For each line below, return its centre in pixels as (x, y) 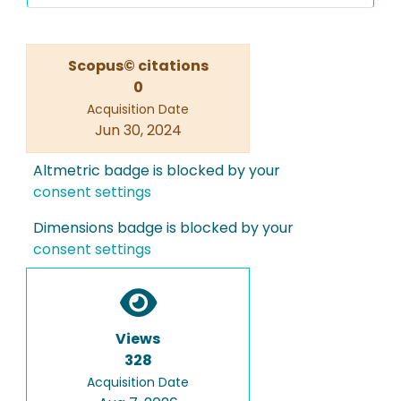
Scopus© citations (138, 66)
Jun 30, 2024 (138, 130)
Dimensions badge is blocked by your (163, 228)
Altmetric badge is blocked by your (157, 171)
